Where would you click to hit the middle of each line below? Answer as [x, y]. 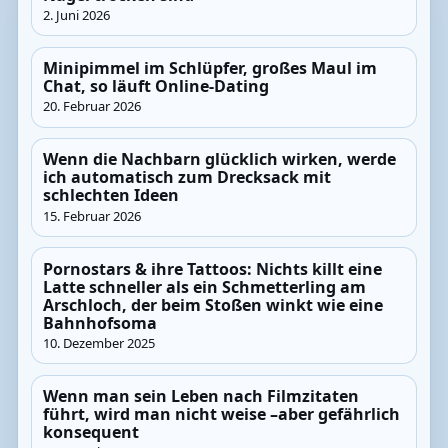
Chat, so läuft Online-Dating [156, 85]
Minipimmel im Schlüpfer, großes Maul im [210, 67]
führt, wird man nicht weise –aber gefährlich [222, 413]
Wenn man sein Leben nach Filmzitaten [201, 395]
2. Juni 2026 [77, 15]
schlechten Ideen [111, 195]
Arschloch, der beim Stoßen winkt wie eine [213, 304]
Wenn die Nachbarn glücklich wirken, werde [220, 159]
